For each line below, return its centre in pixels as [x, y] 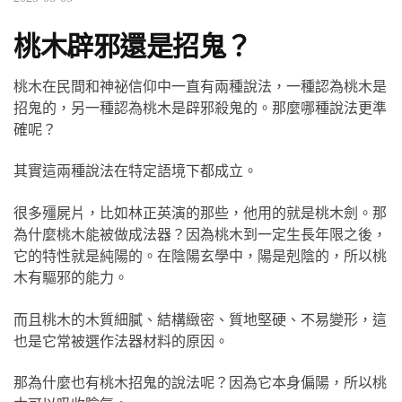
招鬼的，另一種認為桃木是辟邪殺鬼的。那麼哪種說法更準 [200, 108]
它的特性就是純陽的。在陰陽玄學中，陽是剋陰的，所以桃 [200, 257]
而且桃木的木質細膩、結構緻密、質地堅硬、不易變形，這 [200, 319]
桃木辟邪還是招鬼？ [133, 46]
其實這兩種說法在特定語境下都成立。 [135, 171]
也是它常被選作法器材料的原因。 [121, 341]
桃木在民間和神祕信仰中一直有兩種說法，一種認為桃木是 [200, 86]
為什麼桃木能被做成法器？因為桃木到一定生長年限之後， [200, 235]
